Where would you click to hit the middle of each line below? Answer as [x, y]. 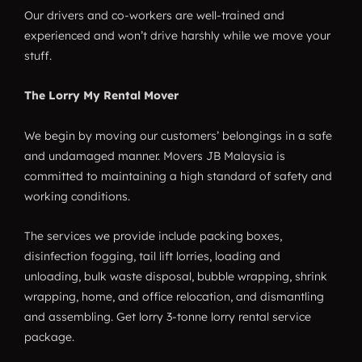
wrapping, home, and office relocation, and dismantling [174, 297]
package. [49, 337]
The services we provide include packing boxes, [153, 236]
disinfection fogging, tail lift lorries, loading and [152, 256]
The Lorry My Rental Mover [101, 95]
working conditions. [77, 196]
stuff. [38, 55]
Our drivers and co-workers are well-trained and [154, 15]
